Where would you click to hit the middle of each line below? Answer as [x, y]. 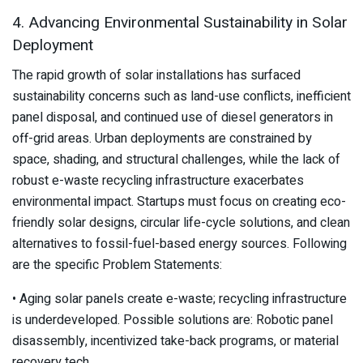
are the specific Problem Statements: [117, 265]
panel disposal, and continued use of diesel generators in [173, 117]
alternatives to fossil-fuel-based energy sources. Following [179, 243]
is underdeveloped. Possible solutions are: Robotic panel [173, 320]
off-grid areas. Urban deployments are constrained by [162, 138]
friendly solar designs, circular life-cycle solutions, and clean [181, 222]
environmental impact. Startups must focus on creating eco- [179, 201]
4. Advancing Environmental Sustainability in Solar [180, 23]
